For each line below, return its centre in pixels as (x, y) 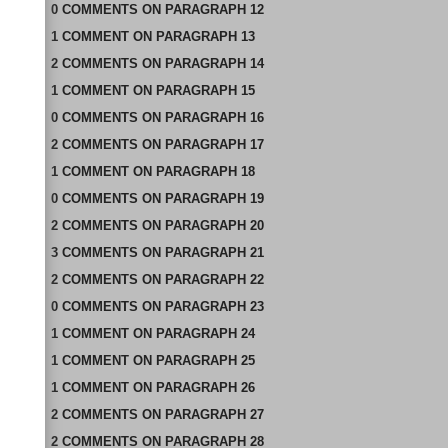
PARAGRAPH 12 (214, 9)
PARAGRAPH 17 (214, 144)
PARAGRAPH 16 (214, 117)
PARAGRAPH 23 (214, 306)
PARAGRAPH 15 (205, 90)
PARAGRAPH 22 (214, 279)
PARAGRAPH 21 (214, 252)
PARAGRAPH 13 (205, 36)
